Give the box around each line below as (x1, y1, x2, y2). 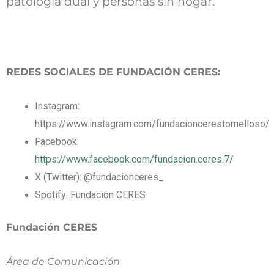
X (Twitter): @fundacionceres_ (34, 171, 164, 183)
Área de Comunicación (6, 255, 120, 267)
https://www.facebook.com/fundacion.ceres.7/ (34, 154, 234, 166)
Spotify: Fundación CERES (34, 189, 146, 201)
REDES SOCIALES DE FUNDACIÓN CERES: (6, 66, 220, 78)
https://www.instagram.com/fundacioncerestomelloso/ (34, 118, 270, 130)
